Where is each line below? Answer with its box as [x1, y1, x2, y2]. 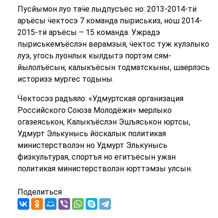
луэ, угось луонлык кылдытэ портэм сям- [17, 51, 171, 61]
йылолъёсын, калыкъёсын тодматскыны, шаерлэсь [17, 63, 210, 73]
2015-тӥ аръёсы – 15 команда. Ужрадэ [17, 28, 160, 37]
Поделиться [17, 187, 62, 197]
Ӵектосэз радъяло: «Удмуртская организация [17, 94, 183, 104]
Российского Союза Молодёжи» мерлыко [17, 106, 172, 115]
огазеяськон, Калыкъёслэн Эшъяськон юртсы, [17, 117, 190, 127]
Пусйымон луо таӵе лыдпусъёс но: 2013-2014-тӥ [17, 4, 197, 14]
